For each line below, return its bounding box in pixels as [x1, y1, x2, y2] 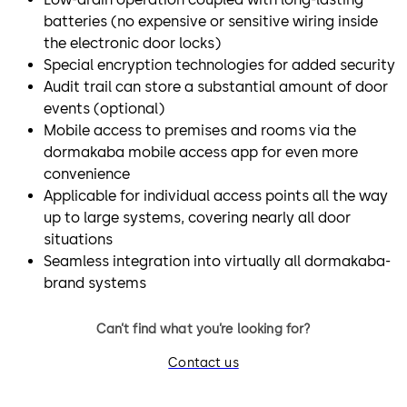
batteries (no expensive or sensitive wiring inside [44, 12, 378, 30]
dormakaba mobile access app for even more [44, 143, 358, 161]
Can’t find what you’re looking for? [95, 322, 312, 338]
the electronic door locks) [44, 34, 221, 52]
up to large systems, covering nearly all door [44, 208, 351, 226]
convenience [44, 164, 130, 183]
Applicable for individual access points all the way [44, 186, 388, 204]
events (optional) [44, 99, 164, 117]
